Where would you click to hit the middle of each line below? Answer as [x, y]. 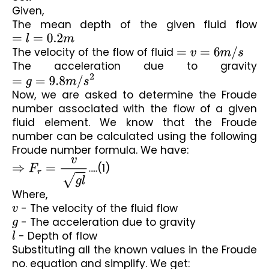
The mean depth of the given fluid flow [136, 25]
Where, [30, 194]
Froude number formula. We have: [100, 150]
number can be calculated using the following [134, 137]
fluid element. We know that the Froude [134, 123]
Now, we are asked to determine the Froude [134, 95]
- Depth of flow [57, 236]
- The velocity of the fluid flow [98, 208]
